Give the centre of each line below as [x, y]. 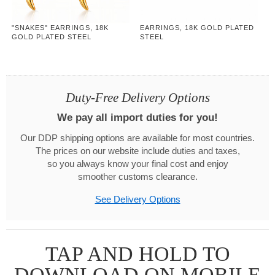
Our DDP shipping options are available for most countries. [137, 138]
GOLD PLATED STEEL [51, 37]
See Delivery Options [137, 200]
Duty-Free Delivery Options [137, 98]
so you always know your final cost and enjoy [137, 164]
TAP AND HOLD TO [137, 254]
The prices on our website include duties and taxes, [137, 151]
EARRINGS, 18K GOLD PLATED [197, 28]
